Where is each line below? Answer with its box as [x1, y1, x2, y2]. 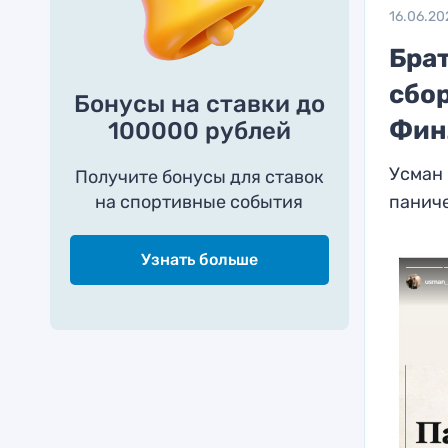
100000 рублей [107, 117, 291, 145]
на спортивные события [95, 191, 304, 213]
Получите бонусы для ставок [74, 166, 324, 188]
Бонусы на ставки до [73, 90, 325, 118]
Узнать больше [140, 250, 258, 269]
